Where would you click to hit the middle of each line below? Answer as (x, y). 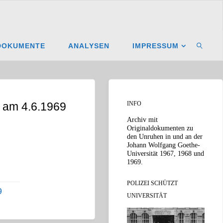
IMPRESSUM (156, 46)
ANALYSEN (89, 46)
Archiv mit (142, 120)
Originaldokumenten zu (160, 128)
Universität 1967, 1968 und (166, 154)
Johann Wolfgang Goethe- (164, 145)
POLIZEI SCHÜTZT (152, 183)
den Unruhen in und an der (165, 137)
